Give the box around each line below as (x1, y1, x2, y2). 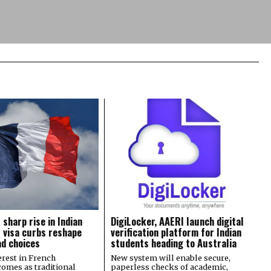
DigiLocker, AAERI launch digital (111, 213, 244, 229)
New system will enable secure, (111, 252, 231, 263)
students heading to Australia (111, 235, 237, 250)
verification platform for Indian (111, 224, 242, 240)
